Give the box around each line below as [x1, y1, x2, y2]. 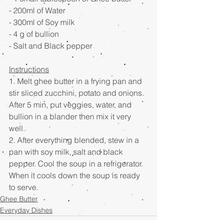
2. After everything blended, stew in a [9, 135, 141, 145]
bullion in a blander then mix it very [9, 111, 133, 121]
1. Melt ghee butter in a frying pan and [9, 76, 144, 86]
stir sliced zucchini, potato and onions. [9, 88, 146, 98]
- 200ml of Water [9, 5, 67, 15]
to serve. [9, 182, 38, 192]
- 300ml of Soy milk [9, 17, 77, 27]
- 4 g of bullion [9, 29, 59, 39]
